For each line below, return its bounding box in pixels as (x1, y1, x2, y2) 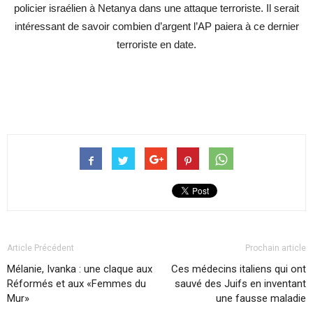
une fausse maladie (216, 292, 306, 305)
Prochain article (245, 243, 306, 253)
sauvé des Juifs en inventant (175, 277, 306, 290)
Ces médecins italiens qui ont (171, 263, 306, 275)
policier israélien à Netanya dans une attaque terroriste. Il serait (14, 2, 299, 14)
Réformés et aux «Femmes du (7, 277, 146, 290)
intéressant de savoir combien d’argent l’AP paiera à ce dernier (14, 20, 299, 32)
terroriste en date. (117, 38, 196, 50)
